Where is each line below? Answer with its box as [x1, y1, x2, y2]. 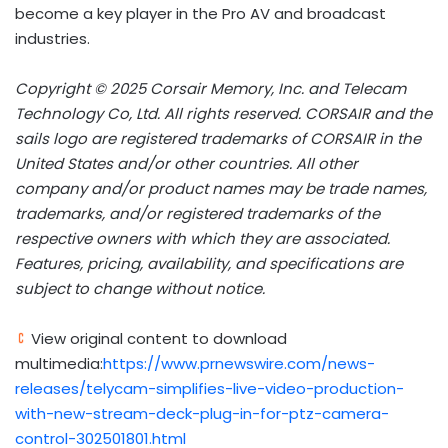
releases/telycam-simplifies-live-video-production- [15, 378, 404, 400]
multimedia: [15, 353, 103, 375]
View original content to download [27, 328, 287, 350]
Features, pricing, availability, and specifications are [15, 253, 403, 275]
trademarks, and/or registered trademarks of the [15, 203, 380, 225]
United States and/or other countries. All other [15, 153, 358, 175]
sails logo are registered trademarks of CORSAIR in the [15, 128, 421, 150]
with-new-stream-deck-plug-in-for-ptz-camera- [15, 403, 389, 425]
